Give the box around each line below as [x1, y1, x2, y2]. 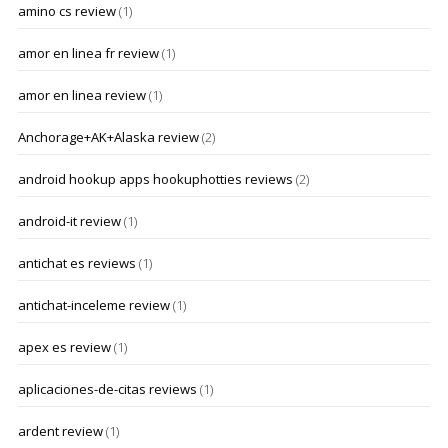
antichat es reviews [17, 254, 136, 272]
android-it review [17, 212, 121, 230]
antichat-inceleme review [17, 296, 170, 314]
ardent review [17, 422, 103, 440]
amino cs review [17, 2, 116, 20]
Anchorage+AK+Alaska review [17, 128, 199, 146]
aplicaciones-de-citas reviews [17, 380, 197, 398]
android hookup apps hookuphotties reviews [17, 170, 293, 188]
